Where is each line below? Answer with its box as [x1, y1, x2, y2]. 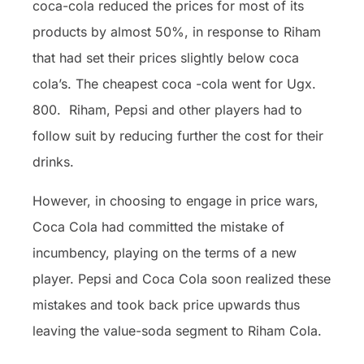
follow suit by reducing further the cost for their [32, 127, 323, 144]
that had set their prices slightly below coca [32, 49, 299, 66]
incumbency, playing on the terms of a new [32, 244, 297, 261]
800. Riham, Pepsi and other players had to [32, 101, 302, 118]
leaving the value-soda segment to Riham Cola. [32, 322, 326, 339]
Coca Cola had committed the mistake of [32, 218, 284, 235]
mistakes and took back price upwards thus [32, 296, 300, 313]
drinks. [32, 153, 74, 170]
